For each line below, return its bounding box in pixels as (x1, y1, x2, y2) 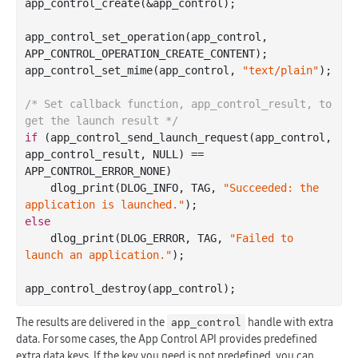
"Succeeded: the (223, 181, 319, 194)
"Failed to (229, 231, 293, 245)
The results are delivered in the (16, 313, 167, 330)
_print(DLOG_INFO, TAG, (76, 181, 223, 194)
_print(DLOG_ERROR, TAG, (76, 231, 229, 245)
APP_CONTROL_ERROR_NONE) (25, 164, 172, 177)
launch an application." (25, 248, 172, 261)
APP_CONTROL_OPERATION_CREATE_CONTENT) (25, 46, 261, 60)
